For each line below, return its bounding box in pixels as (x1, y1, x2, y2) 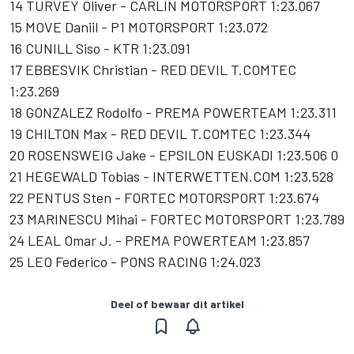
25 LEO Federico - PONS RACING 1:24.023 (9, 253, 261, 270)
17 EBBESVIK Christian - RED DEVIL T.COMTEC (9, 61, 296, 78)
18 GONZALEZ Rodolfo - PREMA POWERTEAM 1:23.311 (9, 104, 337, 121)
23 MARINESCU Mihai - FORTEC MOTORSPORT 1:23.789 (9, 210, 345, 228)
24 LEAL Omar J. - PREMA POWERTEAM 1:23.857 (9, 232, 310, 249)
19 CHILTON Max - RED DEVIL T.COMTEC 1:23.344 (9, 125, 311, 142)
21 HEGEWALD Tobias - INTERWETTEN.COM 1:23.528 (9, 168, 333, 185)
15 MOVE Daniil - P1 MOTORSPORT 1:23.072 (9, 18, 268, 36)
